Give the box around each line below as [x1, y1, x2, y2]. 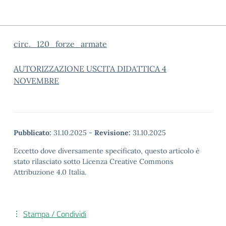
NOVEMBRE [14, 76, 59, 86]
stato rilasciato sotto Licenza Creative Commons [14, 157, 174, 166]
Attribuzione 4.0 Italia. [14, 167, 86, 177]
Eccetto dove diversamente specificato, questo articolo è [14, 146, 200, 155]
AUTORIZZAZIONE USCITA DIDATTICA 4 [14, 64, 166, 74]
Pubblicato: [14, 128, 51, 137]
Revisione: [94, 128, 131, 137]
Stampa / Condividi [23, 208, 86, 220]
